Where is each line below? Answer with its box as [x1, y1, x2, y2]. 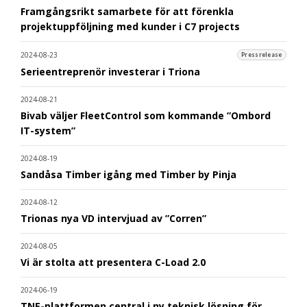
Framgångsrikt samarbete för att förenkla [21, 4, 234, 18]
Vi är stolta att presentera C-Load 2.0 [21, 255, 206, 269]
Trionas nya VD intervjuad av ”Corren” [21, 211, 206, 225]
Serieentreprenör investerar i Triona [21, 64, 200, 78]
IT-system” [21, 123, 75, 137]
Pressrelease [241, 51, 282, 59]
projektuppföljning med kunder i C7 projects [21, 19, 240, 33]
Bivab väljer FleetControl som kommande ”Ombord [21, 108, 271, 122]
